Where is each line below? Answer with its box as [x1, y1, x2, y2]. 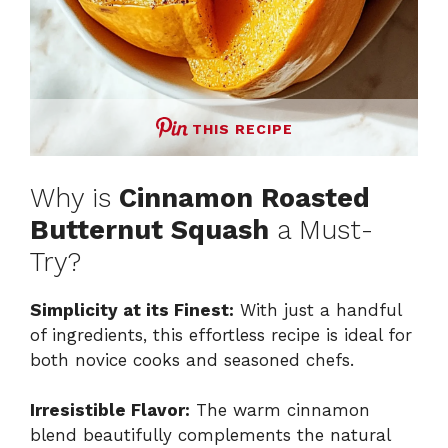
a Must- [269, 213, 373, 246]
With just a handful [234, 299, 401, 320]
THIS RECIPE [191, 121, 293, 138]
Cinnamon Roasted [119, 181, 370, 214]
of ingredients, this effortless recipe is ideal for [30, 324, 412, 345]
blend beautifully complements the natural [30, 425, 390, 446]
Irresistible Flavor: [30, 400, 190, 421]
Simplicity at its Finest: [30, 299, 234, 320]
